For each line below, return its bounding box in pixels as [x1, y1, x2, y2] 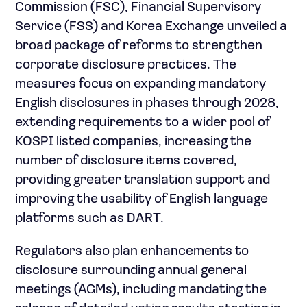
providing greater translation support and [15, 173, 270, 187]
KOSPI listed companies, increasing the [15, 134, 251, 149]
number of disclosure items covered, [15, 153, 237, 168]
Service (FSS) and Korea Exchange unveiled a [15, 19, 287, 34]
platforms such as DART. [15, 211, 164, 225]
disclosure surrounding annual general [15, 263, 247, 278]
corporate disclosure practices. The [15, 58, 236, 72]
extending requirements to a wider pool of [15, 115, 270, 130]
